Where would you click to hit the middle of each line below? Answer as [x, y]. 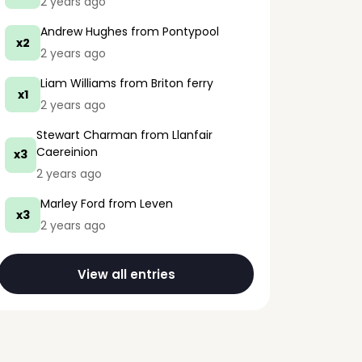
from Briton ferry [165, 83]
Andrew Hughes [84, 32]
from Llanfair [175, 135]
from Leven [139, 204]
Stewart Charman [86, 135]
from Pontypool [173, 32]
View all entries [126, 274]
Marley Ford [73, 204]
